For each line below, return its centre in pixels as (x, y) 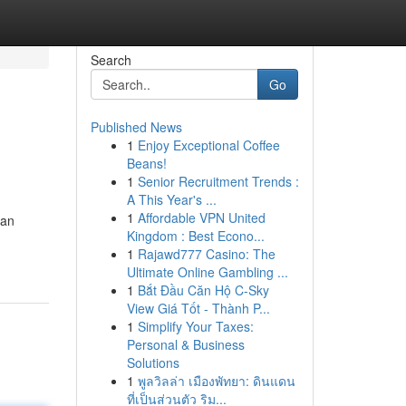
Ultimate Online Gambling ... (207, 272)
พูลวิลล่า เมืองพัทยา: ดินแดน (216, 381)
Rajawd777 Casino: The (206, 254)
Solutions (153, 362)
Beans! (146, 163)
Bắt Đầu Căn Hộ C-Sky (203, 290)
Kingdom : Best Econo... (195, 236)
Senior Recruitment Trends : (218, 181)
